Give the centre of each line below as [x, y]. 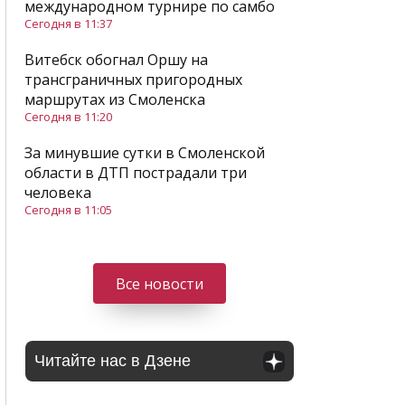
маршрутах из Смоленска [115, 100]
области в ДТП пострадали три [136, 173]
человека [58, 193]
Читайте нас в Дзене [113, 361]
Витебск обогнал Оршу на [116, 60]
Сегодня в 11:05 [68, 210]
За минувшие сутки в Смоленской [145, 153]
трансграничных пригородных [133, 80]
